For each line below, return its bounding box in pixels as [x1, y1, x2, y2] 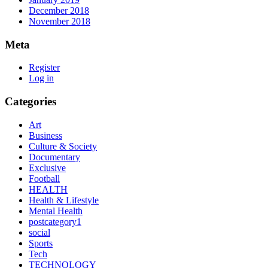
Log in [29, 73, 54, 84]
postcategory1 [29, 216, 81, 227]
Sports [29, 237, 53, 248]
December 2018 [29, 5, 89, 16]
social [29, 227, 50, 237]
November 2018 [29, 16, 90, 26]
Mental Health [29, 205, 83, 216]
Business [29, 130, 62, 141]
